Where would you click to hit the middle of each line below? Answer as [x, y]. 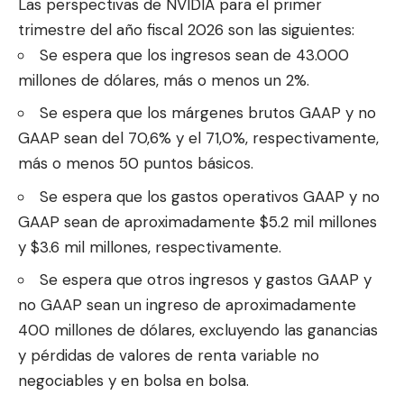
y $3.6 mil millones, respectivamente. [150, 247]
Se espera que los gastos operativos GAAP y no [210, 196]
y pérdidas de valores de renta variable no [169, 356]
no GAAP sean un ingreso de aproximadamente [187, 305]
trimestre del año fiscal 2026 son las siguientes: [186, 29]
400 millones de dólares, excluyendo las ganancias [198, 331]
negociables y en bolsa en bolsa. [133, 381]
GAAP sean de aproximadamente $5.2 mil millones [197, 221]
